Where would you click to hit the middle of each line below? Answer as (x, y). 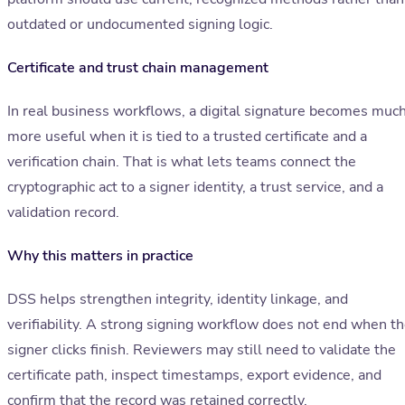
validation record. (63, 213)
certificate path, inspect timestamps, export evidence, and (194, 376)
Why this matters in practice (100, 256)
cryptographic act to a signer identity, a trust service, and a (195, 188)
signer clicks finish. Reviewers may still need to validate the (202, 350)
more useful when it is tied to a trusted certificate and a (187, 137)
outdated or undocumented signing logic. (140, 25)
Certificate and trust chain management (138, 68)
